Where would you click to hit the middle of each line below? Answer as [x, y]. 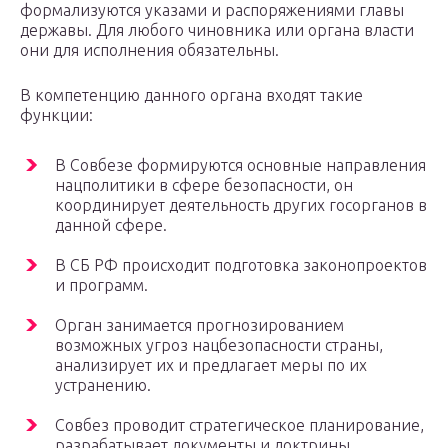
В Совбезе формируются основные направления [240, 165]
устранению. [103, 385]
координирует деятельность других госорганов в [241, 205]
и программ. [101, 285]
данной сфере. [111, 225]
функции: [56, 115]
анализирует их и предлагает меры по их [211, 365]
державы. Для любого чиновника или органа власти [217, 30]
